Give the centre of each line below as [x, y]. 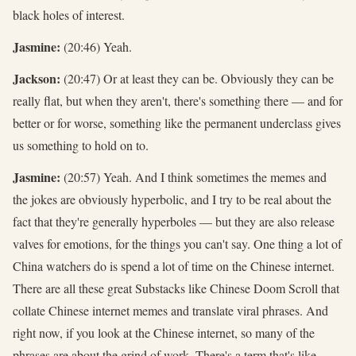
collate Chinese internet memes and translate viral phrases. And [170, 310]
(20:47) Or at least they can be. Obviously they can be [197, 78]
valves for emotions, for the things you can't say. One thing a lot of [177, 243]
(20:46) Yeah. [96, 46]
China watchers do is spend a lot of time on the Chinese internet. [174, 265]
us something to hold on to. [81, 145]
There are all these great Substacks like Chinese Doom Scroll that [176, 288]
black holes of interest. [69, 14]
